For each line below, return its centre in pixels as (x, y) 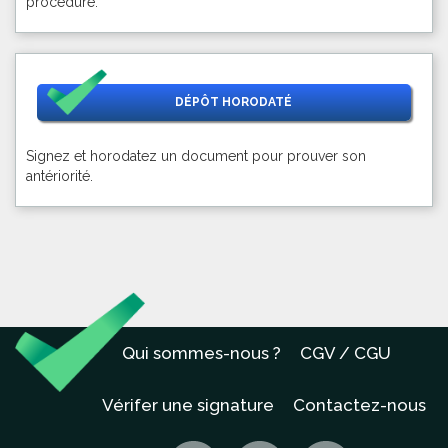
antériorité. (59, 176)
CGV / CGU (345, 353)
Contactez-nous (359, 405)
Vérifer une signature (188, 405)
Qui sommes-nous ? (201, 353)
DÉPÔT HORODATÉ (234, 102)
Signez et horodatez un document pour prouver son (196, 156)
